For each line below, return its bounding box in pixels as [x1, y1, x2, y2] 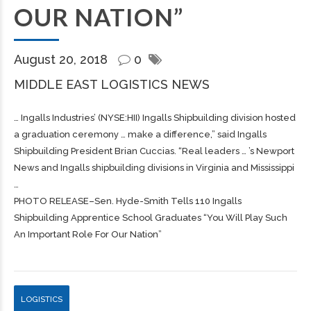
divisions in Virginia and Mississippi [145, 162, 294, 173]
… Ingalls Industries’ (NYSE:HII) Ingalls [14, 112, 174, 123]
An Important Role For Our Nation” [14, 229, 162, 239]
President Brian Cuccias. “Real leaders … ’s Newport [69, 146, 294, 156]
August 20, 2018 [14, 52, 111, 67]
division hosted [228, 112, 296, 123]
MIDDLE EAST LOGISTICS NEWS [14, 77, 210, 92]
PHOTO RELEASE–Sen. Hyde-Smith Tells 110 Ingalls [14, 196, 242, 206]
